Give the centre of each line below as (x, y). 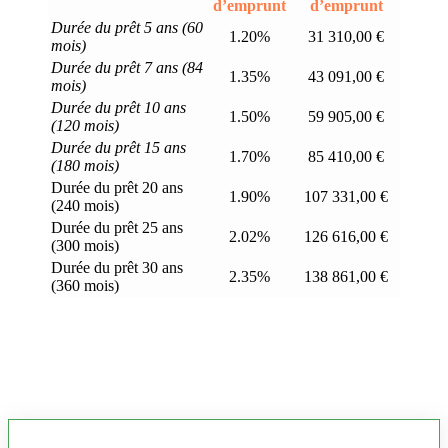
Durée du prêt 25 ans (117, 227)
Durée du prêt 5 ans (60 (127, 27)
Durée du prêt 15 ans (118, 147)
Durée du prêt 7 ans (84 (127, 67)
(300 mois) (85, 245)
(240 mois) (85, 205)
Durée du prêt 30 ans (117, 267)
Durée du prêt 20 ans (117, 187)
